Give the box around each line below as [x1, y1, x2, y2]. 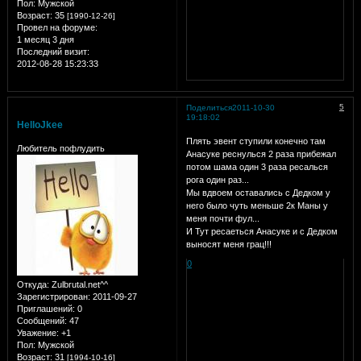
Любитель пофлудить [16, 143, 105, 154]
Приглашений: [16, 304, 75, 314]
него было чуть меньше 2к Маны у [185, 201, 328, 211]
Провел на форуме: [16, 23, 98, 33]
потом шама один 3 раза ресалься [185, 162, 328, 172]
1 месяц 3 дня [16, 35, 74, 45]
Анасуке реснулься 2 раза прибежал [185, 149, 336, 160]
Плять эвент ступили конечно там [185, 136, 326, 147]
